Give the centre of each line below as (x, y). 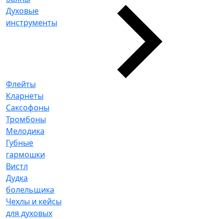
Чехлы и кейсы (34, 201)
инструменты (32, 22)
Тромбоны (26, 119)
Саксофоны (28, 108)
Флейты (21, 84)
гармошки (25, 154)
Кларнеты (25, 96)
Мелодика (25, 131)
